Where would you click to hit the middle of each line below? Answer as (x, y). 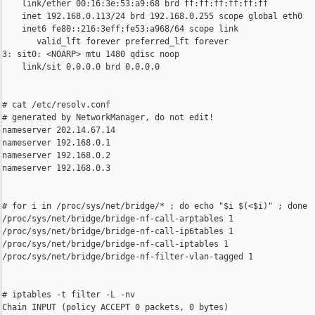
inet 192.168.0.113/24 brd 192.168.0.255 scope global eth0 (152, 17)
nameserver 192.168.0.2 (56, 156)
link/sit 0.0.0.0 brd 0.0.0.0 (81, 67)
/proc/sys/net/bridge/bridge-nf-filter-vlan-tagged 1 (128, 257)
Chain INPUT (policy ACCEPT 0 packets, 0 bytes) (115, 308)
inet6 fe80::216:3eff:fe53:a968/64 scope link (120, 29)
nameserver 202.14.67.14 (59, 130)
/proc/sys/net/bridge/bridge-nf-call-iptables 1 (115, 244)
